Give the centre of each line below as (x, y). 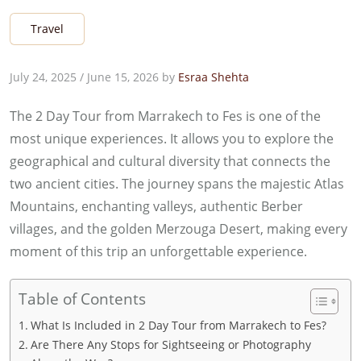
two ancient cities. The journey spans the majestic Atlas (177, 183)
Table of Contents (82, 298)
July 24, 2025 (43, 77)
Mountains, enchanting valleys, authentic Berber (156, 206)
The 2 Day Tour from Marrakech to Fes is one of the (165, 116)
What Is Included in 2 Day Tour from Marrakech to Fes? (178, 325)
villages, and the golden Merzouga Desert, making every (178, 228)
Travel (47, 28)
